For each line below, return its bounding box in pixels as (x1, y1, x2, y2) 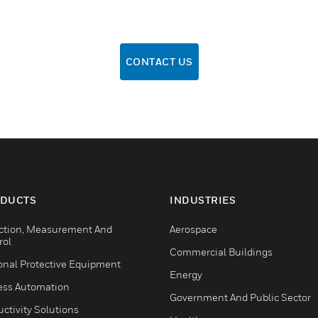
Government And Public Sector (170, 291, 311, 303)
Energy (170, 268, 202, 280)
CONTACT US (125, 55, 193, 67)
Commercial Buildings (170, 246, 273, 258)
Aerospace (170, 223, 217, 235)
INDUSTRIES (170, 194, 236, 206)
